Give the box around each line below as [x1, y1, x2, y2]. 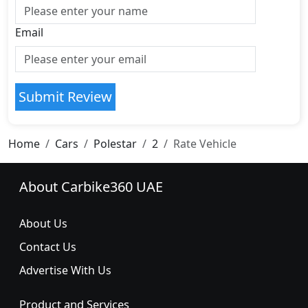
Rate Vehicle [173, 136, 236, 151]
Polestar [93, 136, 137, 151]
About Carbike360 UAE [19, 177, 163, 196]
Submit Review [19, 87, 112, 106]
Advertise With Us [19, 263, 111, 278]
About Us [19, 216, 67, 231]
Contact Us [19, 239, 76, 254]
